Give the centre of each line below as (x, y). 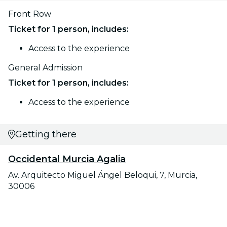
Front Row (30, 14)
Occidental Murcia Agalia (67, 159)
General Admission (45, 67)
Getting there (46, 134)
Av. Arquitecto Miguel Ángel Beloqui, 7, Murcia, (103, 175)
